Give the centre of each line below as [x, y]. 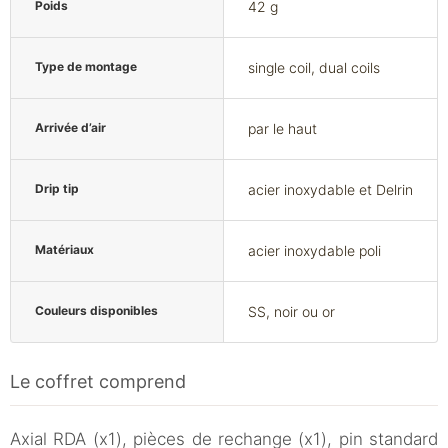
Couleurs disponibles [96, 311]
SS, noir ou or [291, 312]
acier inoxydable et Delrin [330, 190]
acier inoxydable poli [314, 251]
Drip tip [57, 189]
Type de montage [86, 67]
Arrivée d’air [70, 128]
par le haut [282, 129]
